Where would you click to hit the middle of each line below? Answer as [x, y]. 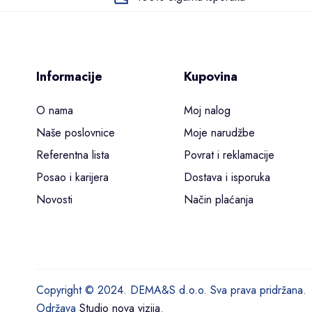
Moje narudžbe [219, 133]
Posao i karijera [72, 178]
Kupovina [210, 77]
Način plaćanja [218, 200]
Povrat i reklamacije [229, 155]
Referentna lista [73, 155]
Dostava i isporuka [227, 178]
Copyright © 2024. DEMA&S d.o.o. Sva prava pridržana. [171, 290]
